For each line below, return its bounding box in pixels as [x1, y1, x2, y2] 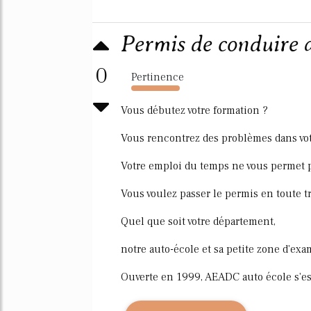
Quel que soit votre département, [121, 214, 276, 228]
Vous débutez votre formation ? [121, 103, 268, 117]
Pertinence [131, 69, 184, 84]
